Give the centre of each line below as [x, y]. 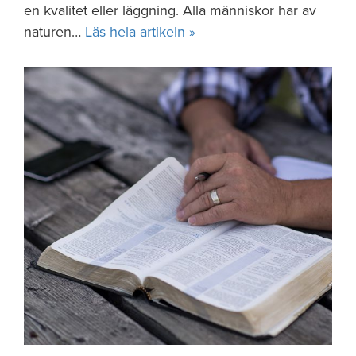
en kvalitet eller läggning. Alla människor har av [170, 10]
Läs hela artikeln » [140, 32]
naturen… [54, 32]
